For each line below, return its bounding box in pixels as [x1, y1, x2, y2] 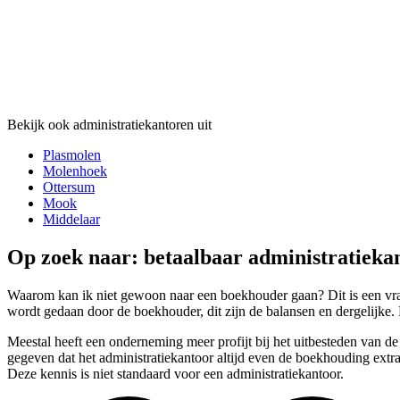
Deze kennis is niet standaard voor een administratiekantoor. [7, 365, 344, 381]
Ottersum [43, 179, 95, 195]
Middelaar [43, 211, 100, 227]
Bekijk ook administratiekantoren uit [7, 116, 212, 132]
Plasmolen [43, 146, 101, 162]
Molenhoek [43, 162, 107, 179]
